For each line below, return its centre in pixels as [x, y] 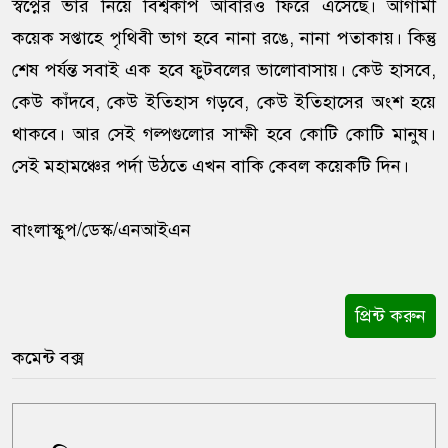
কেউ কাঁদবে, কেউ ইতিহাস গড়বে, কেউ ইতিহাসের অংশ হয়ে [224, 102]
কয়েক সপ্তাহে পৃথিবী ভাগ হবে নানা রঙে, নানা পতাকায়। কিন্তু [224, 38]
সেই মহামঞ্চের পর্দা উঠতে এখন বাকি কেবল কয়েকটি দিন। [210, 166]
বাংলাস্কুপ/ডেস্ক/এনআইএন [109, 230]
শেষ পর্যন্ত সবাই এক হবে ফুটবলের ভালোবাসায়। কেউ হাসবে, [224, 70]
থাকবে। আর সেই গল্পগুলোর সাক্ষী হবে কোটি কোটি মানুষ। [224, 134]
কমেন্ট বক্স [48, 358]
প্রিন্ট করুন [390, 316]
